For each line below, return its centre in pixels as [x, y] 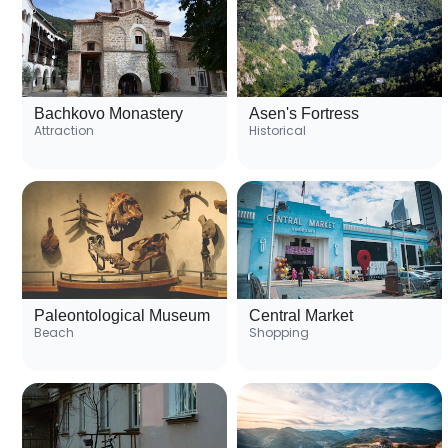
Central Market [301, 316]
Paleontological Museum [122, 316]
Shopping [279, 333]
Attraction [64, 131]
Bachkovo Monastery [108, 114]
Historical [277, 131]
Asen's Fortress [304, 114]
